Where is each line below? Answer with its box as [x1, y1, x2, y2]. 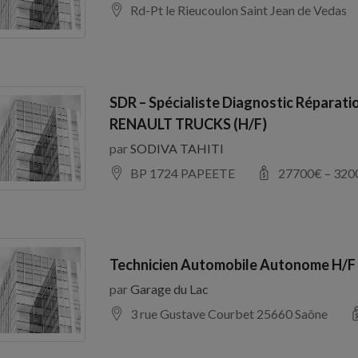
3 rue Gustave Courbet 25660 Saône [129, 306, 328, 322]
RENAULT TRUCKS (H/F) [109, 114, 267, 133]
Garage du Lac [129, 281, 209, 297]
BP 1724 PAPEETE [129, 165, 235, 181]
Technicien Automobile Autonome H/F [109, 256, 356, 274]
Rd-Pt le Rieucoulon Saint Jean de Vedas [129, 2, 347, 18]
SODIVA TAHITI [129, 140, 224, 156]
